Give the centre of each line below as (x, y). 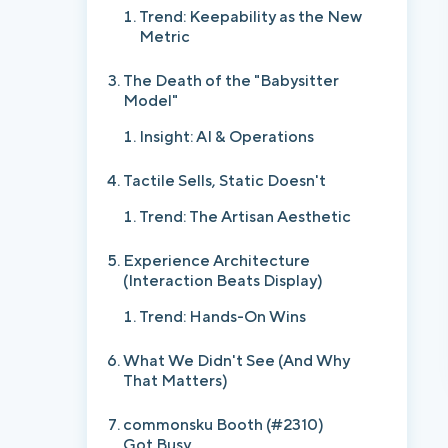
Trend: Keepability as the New (250, 16)
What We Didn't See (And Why (236, 360)
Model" (152, 100)
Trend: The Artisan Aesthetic (245, 216)
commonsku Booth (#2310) (223, 424)
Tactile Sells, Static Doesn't (226, 180)
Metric (164, 36)
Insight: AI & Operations (226, 136)
